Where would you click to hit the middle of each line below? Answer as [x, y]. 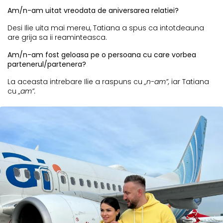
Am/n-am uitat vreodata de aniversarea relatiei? [94, 11]
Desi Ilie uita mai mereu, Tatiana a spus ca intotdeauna [106, 28]
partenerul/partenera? [47, 64]
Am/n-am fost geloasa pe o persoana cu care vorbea [102, 55]
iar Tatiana [190, 82]
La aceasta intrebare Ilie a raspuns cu [76, 82]
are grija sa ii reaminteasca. [58, 38]
